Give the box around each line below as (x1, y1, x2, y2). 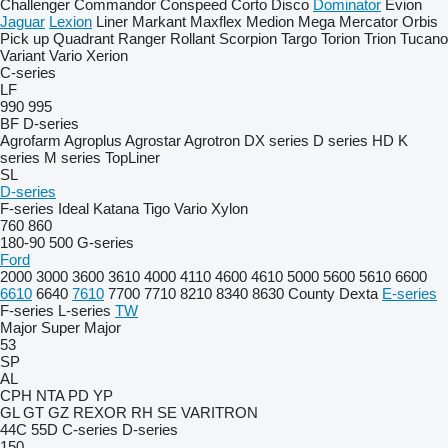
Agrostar (125, 132, 181, 149)
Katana (93, 200, 139, 217)
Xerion (86, 47, 128, 64)
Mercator (339, 13, 398, 30)
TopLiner (105, 149, 160, 166)
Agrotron (184, 132, 240, 149)
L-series (58, 302, 111, 319)
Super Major (41, 319, 121, 336)
